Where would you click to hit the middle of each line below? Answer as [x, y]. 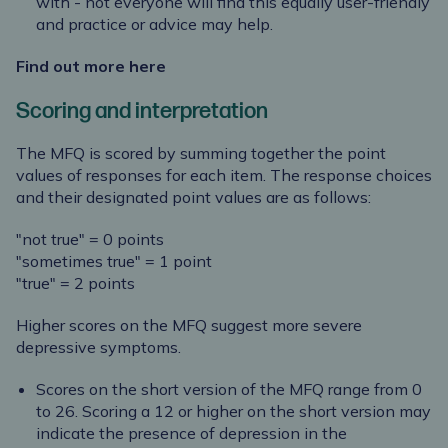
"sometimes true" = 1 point [114, 261]
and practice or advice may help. [154, 24]
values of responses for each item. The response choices [224, 175]
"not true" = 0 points [90, 239]
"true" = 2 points [75, 283]
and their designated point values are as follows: [193, 197]
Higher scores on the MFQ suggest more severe [189, 325]
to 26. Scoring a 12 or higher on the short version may [233, 411]
